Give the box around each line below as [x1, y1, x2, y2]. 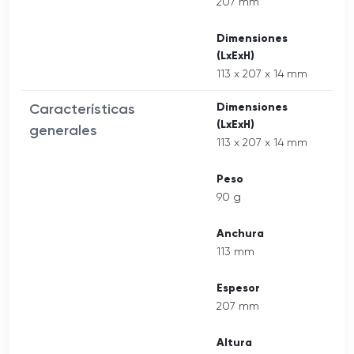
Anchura [217, 226, 264, 240]
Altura [217, 335, 252, 349]
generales [29, 121, 97, 139]
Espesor [217, 281, 260, 295]
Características [29, 100, 135, 118]
